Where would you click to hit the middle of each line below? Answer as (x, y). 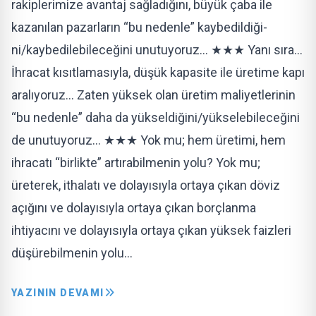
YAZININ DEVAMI (58, 293)
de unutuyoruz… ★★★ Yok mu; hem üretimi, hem (148, 140)
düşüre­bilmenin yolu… (72, 253)
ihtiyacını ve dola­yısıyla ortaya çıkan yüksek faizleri (151, 230)
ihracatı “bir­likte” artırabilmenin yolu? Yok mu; (136, 163)
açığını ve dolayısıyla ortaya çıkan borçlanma (134, 208)
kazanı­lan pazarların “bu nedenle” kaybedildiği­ (139, 27)
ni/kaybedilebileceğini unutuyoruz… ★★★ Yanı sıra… (157, 50)
